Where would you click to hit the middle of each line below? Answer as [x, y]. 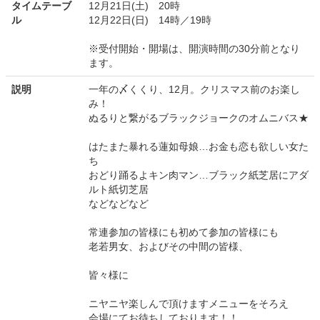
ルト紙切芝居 [119, 190]
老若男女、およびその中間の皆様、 [169, 247]
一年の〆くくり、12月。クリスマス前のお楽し [194, 90]
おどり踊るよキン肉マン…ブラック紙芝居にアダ [199, 175]
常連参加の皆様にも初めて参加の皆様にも [184, 232]
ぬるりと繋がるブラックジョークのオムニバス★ [199, 118]
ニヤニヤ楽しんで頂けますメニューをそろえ [189, 304]
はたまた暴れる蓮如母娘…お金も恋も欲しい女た [199, 147]
